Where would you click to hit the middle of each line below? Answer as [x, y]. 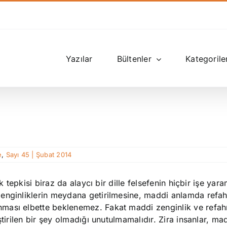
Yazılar [79, 59]
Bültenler [134, 59]
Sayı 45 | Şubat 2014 [39, 155]
